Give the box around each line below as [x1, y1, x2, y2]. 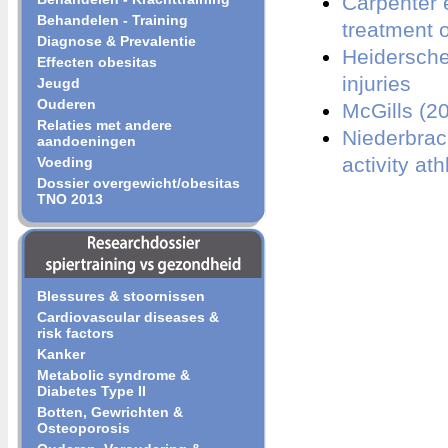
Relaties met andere [37, 117, 172, 133]
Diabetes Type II [37, 383, 146, 399]
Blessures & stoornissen [37, 288, 205, 304]
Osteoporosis [37, 420, 130, 436]
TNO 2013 [37, 191, 103, 207]
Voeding [37, 154, 93, 170]
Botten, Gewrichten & [37, 404, 183, 420]
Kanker [37, 346, 85, 362]
